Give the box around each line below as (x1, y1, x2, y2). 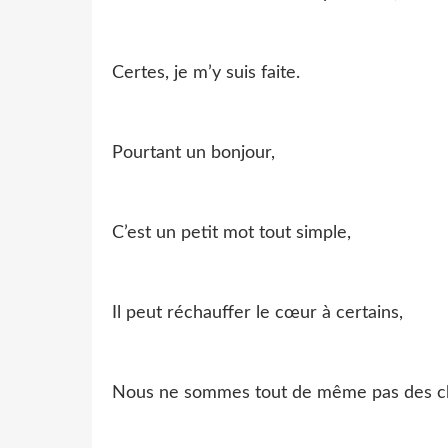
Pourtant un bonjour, (112, 143, 275, 162)
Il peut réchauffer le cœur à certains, (112, 303, 403, 322)
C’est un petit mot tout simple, (112, 223, 351, 242)
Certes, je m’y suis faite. (112, 63, 300, 82)
